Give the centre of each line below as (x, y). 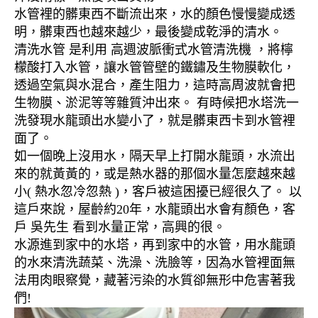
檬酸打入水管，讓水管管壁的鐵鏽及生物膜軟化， (155, 68)
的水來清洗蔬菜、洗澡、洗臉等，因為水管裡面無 (155, 263)
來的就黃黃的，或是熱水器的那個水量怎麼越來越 (155, 174)
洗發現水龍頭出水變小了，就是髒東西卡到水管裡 (155, 121)
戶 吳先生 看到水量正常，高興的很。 (120, 227)
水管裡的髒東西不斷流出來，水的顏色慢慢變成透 (155, 15)
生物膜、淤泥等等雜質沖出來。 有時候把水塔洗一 (157, 103)
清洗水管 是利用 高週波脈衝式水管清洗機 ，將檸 (154, 50)
